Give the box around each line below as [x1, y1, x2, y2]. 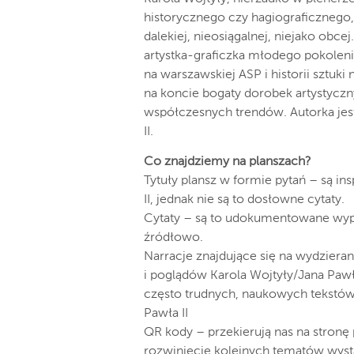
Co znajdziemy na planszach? [144, 156, 311, 168]
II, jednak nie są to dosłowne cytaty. [144, 194, 345, 206]
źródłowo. [144, 232, 203, 244]
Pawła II [144, 307, 188, 320]
